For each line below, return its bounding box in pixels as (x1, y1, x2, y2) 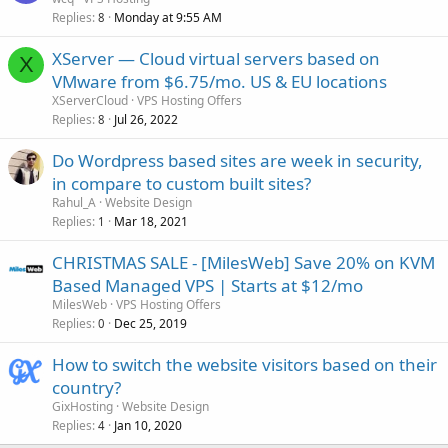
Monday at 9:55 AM (114, 8, 222, 26)
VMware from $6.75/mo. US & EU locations (52, 69, 387, 93)
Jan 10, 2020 (114, 416, 182, 434)
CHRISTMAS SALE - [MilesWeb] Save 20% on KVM (52, 250, 435, 274)
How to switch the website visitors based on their (52, 352, 437, 376)
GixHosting (52, 397, 113, 415)
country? (52, 375, 121, 399)
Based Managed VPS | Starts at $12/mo (52, 273, 363, 297)
